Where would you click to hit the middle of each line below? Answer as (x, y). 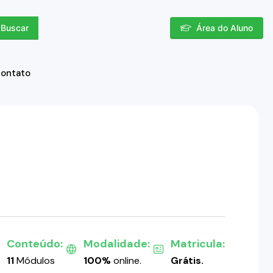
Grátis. (187, 260)
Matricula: (198, 243)
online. (126, 260)
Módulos (34, 260)
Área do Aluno (225, 27)
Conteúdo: (35, 243)
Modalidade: (117, 243)
